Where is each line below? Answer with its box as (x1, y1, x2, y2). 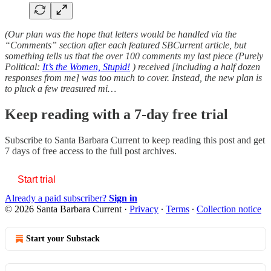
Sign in (109, 192, 137, 203)
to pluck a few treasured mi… (5, 83, 116, 94)
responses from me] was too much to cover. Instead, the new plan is (5, 72, 262, 83)
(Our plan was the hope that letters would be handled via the (5, 28, 237, 39)
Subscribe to (5, 134, 54, 145)
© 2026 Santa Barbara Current (5, 203, 122, 214)
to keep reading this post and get (142, 134, 265, 145)
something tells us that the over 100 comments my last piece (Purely (5, 50, 263, 61)
